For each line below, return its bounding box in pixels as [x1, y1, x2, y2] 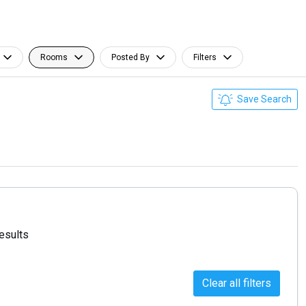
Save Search [235, 94, 292, 105]
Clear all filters [202, 277, 271, 290]
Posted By [111, 53, 150, 62]
